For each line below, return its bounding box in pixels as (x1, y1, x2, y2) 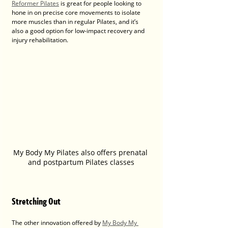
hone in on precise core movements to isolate (12, 8, 142, 17)
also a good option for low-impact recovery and (12, 26, 146, 35)
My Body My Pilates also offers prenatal (13, 148, 150, 158)
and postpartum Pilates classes (28, 157, 134, 167)
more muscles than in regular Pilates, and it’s (12, 17, 140, 26)
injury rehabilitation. (12, 35, 68, 44)
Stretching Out (12, 194, 61, 208)
